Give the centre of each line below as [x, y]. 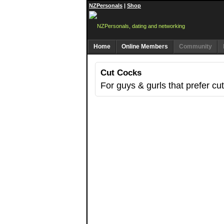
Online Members [145, 46]
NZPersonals [106, 5]
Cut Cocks [121, 72]
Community [195, 46]
